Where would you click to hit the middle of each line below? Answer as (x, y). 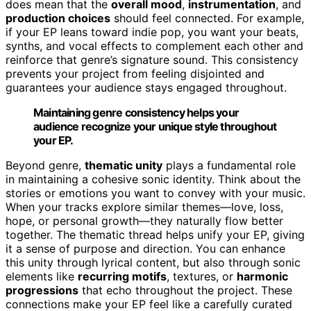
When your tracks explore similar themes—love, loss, (144, 207)
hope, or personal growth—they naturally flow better (144, 220)
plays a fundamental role (229, 165)
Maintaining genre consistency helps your (136, 112)
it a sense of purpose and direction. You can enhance (145, 248)
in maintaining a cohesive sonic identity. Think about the (153, 179)
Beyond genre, (45, 165)
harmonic (262, 276)
